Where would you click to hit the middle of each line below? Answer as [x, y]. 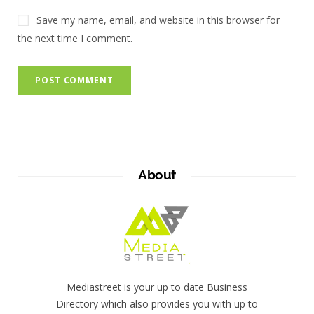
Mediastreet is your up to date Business [157, 287]
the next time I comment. [75, 38]
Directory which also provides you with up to [157, 303]
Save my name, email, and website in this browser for [158, 20]
